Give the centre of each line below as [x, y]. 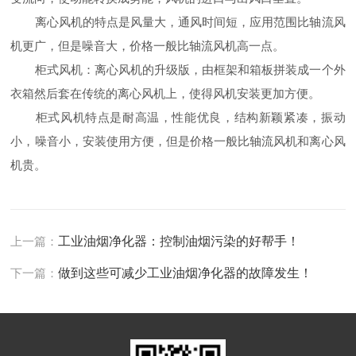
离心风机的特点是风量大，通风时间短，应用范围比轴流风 [178, 22]
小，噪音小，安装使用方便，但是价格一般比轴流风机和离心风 [178, 141]
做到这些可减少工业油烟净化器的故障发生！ [186, 273]
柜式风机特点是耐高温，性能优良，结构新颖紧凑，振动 [178, 117]
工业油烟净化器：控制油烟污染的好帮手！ [179, 241]
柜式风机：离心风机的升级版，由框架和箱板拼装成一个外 [178, 70]
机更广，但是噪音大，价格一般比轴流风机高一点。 [148, 46]
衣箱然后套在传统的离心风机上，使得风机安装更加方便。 [166, 93]
